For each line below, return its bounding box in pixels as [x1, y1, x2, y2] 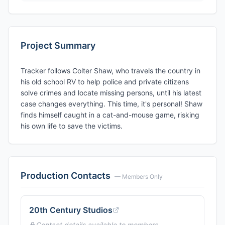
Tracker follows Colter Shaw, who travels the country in [21, 66, 200, 75]
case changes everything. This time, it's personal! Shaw [21, 99, 202, 108]
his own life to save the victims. [21, 122, 123, 130]
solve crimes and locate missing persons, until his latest [21, 88, 201, 97]
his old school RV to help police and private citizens [21, 77, 189, 86]
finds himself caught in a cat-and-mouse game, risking [21, 110, 199, 119]
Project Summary [21, 40, 95, 51]
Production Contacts [21, 170, 110, 181]
